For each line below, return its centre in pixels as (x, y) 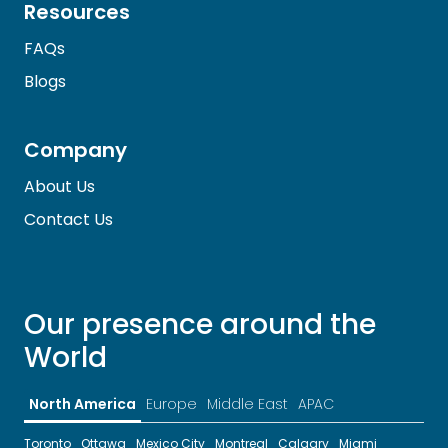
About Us (59, 186)
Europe (171, 404)
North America (82, 404)
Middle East (247, 404)
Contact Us (68, 219)
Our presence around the (200, 324)
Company (75, 150)
